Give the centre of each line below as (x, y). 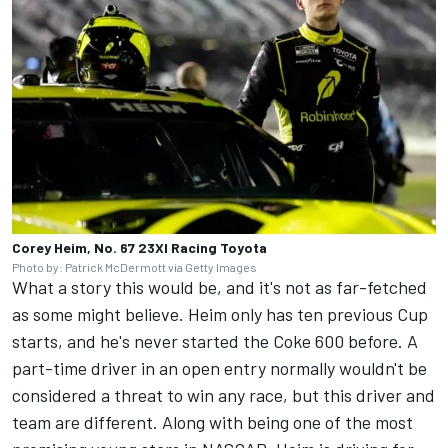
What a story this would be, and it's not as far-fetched (219, 286)
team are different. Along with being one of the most (212, 421)
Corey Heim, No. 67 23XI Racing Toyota (139, 247)
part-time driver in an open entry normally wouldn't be (219, 367)
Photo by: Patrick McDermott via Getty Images (134, 266)
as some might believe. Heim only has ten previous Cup (220, 313)
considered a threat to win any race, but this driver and (223, 394)
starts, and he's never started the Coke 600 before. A (215, 340)
